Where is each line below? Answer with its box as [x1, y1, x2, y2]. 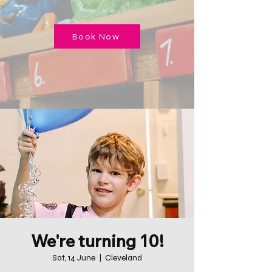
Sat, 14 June [52, 253, 95, 263]
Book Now [72, 31, 120, 42]
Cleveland [105, 253, 142, 263]
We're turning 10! [30, 230, 164, 251]
